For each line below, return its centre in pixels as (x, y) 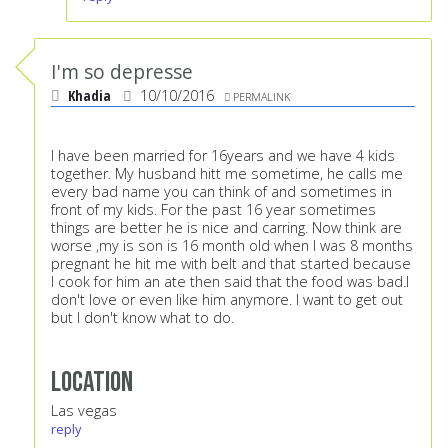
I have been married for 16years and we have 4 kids (223, 156)
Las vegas (84, 411)
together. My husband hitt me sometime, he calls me (227, 174)
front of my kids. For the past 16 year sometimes (213, 210)
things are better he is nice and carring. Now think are (226, 228)
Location (92, 383)
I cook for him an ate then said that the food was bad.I (230, 282)
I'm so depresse (122, 72)
